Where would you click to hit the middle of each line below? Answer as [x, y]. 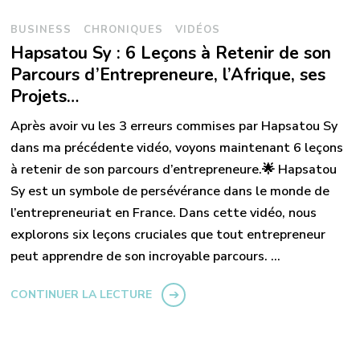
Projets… [45, 97]
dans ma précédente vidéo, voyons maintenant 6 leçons [177, 148]
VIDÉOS [198, 30]
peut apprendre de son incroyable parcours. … [146, 257]
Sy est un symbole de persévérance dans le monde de [170, 192]
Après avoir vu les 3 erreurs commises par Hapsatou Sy [174, 127]
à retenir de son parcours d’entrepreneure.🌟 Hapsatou [174, 170]
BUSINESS [41, 30]
